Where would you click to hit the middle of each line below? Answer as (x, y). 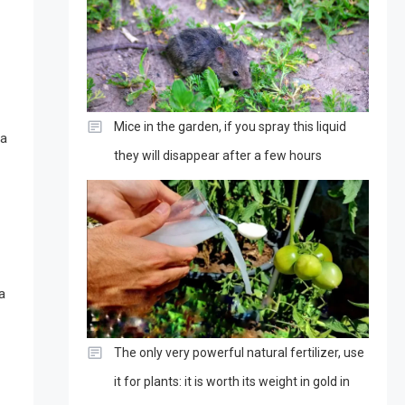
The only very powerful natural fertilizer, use (239, 353)
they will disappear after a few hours (217, 155)
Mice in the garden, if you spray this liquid (230, 126)
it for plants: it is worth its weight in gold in (231, 382)
